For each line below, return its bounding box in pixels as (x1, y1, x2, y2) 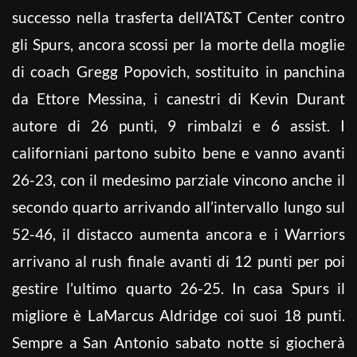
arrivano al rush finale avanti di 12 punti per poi (12, 251, 345, 270)
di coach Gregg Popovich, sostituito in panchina (12, 61, 345, 80)
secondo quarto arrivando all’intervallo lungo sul (12, 197, 345, 216)
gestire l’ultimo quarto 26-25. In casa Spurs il (12, 278, 345, 297)
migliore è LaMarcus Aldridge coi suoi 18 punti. (12, 305, 345, 324)
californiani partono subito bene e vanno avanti (12, 143, 345, 162)
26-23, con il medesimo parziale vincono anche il (12, 170, 345, 189)
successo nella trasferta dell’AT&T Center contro (12, 7, 345, 26)
